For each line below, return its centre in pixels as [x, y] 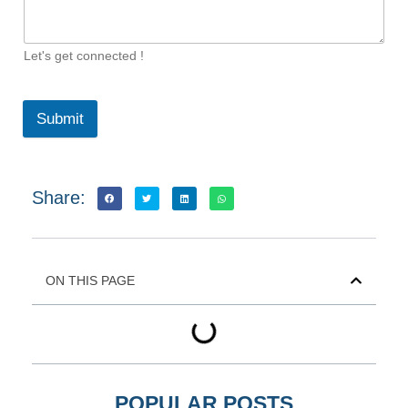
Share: [59, 197]
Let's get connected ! [84, 55]
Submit [60, 118]
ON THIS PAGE [90, 281]
